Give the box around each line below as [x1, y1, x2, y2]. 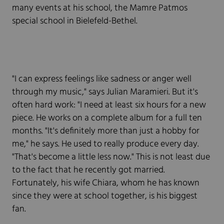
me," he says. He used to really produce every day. [12, 137, 199, 152]
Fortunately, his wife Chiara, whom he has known [12, 176, 199, 191]
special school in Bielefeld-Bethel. [12, 14, 137, 29]
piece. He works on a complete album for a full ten [12, 111, 202, 126]
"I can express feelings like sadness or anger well [12, 72, 191, 87]
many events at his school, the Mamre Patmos [12, 1, 187, 16]
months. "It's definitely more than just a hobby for [12, 124, 199, 139]
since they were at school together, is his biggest [12, 189, 197, 204]
